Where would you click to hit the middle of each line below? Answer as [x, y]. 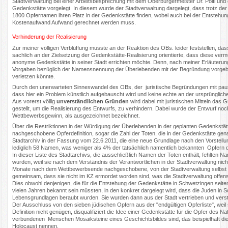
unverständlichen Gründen [92, 101]
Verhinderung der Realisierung [50, 37]
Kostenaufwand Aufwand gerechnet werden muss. [75, 23]
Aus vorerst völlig [34, 101]
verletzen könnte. [34, 76]
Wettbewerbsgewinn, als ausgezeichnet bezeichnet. [76, 115]
